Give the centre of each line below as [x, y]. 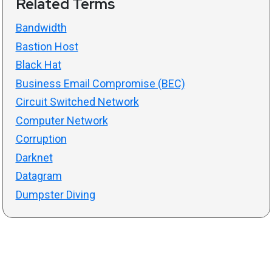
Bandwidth [41, 28]
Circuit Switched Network [77, 102]
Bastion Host [47, 46]
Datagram [39, 176]
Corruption [41, 139]
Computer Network [62, 120]
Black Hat [38, 65]
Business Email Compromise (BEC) [100, 83]
